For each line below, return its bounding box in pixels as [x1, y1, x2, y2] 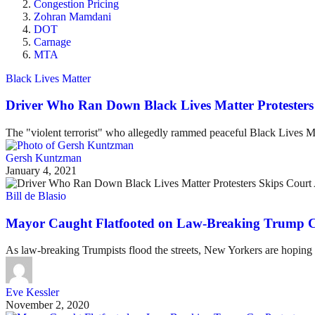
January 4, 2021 [6, 165, 77, 177]
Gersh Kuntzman [6, 152, 82, 165]
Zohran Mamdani [34, 10, 111, 22]
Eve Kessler [6, 286, 59, 299]
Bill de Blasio [6, 190, 66, 202]
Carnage [34, 35, 71, 48]
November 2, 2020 [6, 299, 89, 311]
